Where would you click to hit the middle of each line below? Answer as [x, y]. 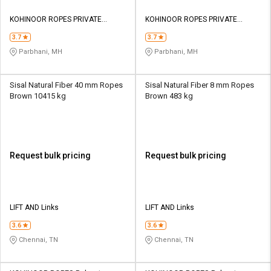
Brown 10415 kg [38, 96]
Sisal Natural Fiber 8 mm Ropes [200, 85]
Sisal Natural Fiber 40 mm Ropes [66, 85]
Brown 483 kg [169, 96]
